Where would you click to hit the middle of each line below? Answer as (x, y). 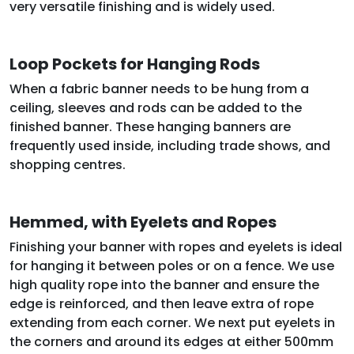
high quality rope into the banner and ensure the (164, 284)
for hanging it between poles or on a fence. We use (172, 265)
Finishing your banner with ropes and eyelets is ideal (176, 247)
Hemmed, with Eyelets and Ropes (143, 222)
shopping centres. (68, 164)
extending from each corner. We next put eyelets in (172, 322)
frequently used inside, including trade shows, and (170, 145)
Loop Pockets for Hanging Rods (135, 64)
